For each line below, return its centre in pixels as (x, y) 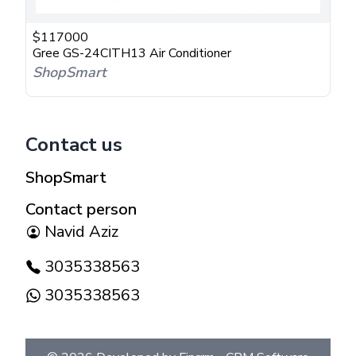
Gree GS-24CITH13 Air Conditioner (132, 53)
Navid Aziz (81, 232)
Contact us (74, 145)
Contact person (81, 209)
